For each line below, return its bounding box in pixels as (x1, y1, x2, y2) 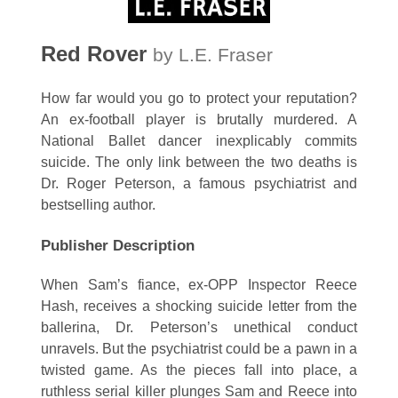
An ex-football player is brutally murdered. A (41, 112, 357, 128)
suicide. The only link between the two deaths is (41, 155, 357, 171)
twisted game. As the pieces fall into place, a (41, 362, 357, 378)
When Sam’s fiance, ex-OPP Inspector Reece (41, 277, 357, 293)
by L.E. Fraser (153, 44, 273, 67)
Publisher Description (41, 236, 195, 255)
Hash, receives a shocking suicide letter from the (41, 298, 357, 314)
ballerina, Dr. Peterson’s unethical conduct (41, 320, 357, 336)
